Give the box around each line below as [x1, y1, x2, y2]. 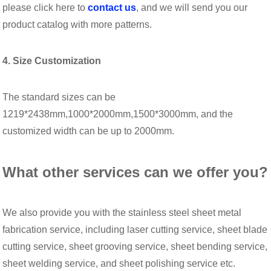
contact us [85, 2, 137, 13]
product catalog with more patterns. [2, 19, 152, 30]
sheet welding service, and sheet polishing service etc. [2, 258, 236, 269]
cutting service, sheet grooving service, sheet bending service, [2, 241, 268, 252]
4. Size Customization [2, 55, 102, 66]
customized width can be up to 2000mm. [2, 125, 177, 136]
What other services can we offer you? [2, 163, 269, 180]
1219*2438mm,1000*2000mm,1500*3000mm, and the [2, 108, 233, 119]
